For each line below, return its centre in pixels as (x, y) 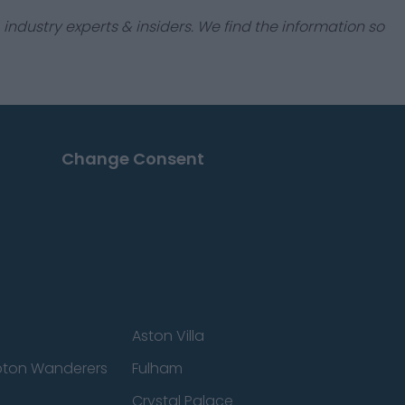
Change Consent (132, 159)
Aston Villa (168, 336)
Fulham (157, 368)
